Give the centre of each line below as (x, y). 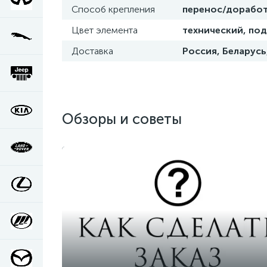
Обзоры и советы (122, 119)
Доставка (92, 51)
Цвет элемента (105, 30)
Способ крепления (113, 9)
